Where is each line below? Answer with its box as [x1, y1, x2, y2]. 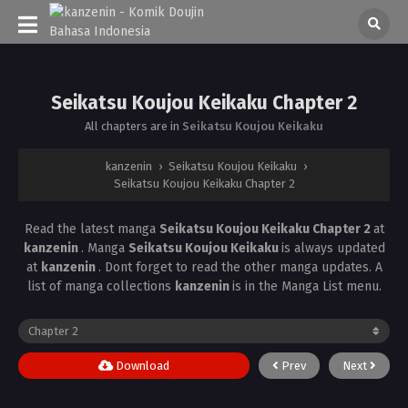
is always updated [280, 240, 385, 256]
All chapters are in [85, 119, 182, 133]
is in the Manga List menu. [231, 279, 382, 294]
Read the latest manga [24, 221, 159, 237]
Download [113, 359, 169, 372]
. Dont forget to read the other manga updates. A [97, 260, 382, 275]
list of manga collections [26, 279, 175, 294]
